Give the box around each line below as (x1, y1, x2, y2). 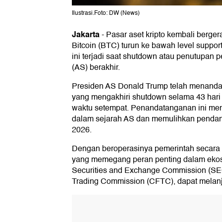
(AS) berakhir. (72, 61, 120, 74)
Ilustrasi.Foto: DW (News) (72, 8, 140, 18)
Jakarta (72, 28, 100, 42)
